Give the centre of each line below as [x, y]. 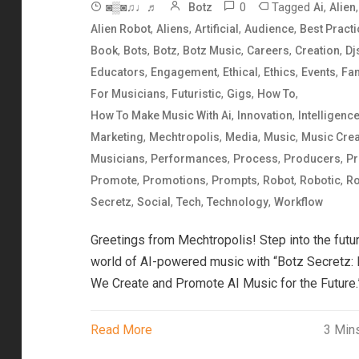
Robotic [320, 181]
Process [255, 159]
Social [153, 202]
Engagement [184, 73]
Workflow [298, 202]
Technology [237, 202]
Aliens [172, 29]
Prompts [234, 181]
